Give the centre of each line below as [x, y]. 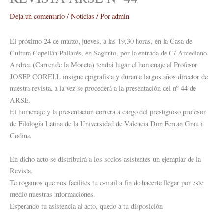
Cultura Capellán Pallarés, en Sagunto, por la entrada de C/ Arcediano [108, 53]
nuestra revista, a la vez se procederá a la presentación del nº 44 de [103, 88]
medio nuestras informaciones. [53, 194]
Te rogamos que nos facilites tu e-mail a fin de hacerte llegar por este [107, 182]
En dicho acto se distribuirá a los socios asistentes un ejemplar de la [105, 159]
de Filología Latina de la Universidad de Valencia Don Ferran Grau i [106, 124]
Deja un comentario [37, 16]
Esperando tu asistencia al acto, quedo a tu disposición [86, 206]
